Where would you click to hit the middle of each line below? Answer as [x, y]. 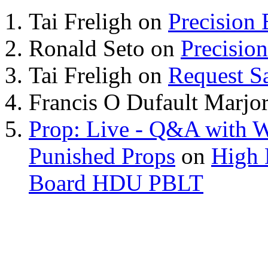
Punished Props [102, 156]
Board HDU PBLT [116, 182]
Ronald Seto [87, 48]
